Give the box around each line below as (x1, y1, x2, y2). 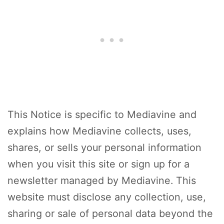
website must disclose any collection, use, (7, 191, 206, 203)
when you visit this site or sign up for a (7, 158, 189, 170)
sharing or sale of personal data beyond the (7, 207, 213, 219)
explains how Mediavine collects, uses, (7, 125, 191, 137)
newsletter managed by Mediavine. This (7, 174, 196, 186)
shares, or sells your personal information (7, 141, 201, 153)
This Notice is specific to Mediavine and (7, 108, 196, 120)
